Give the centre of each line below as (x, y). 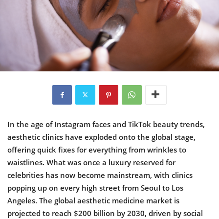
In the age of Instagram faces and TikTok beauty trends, (106, 124)
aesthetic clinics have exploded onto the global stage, (101, 137)
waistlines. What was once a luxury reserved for (91, 162)
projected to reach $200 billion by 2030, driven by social (105, 213)
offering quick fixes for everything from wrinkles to (97, 149)
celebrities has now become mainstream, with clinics (100, 175)
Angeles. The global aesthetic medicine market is (93, 200)
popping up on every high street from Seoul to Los (95, 187)
